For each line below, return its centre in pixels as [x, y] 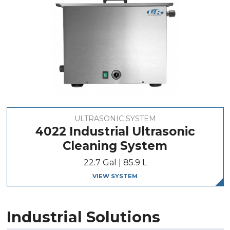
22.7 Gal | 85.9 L [115, 162]
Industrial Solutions [83, 217]
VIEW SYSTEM [115, 176]
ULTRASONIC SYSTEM [115, 118]
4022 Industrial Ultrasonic [115, 131]
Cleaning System [115, 146]
